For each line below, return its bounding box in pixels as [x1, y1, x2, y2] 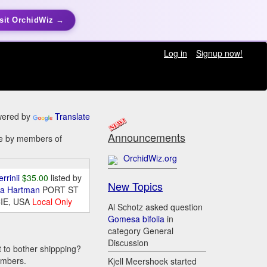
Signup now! [195, 47, 243, 59]
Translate [54, 110, 90, 123]
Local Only [32, 195, 73, 208]
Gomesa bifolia [108, 213, 164, 225]
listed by [51, 172, 82, 184]
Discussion [108, 237, 148, 249]
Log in [163, 47, 187, 59]
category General [108, 225, 173, 237]
